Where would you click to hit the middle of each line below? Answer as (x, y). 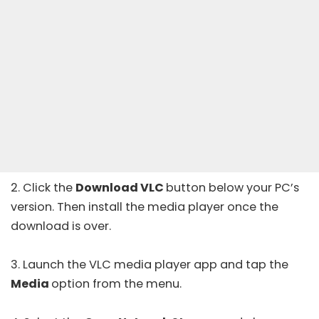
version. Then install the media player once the (145, 206)
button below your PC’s (232, 187)
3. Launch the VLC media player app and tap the (150, 264)
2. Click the (43, 187)
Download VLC (121, 187)
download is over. (61, 226)
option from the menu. (116, 283)
